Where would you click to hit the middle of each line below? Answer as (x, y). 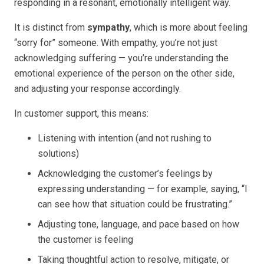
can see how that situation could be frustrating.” (135, 204)
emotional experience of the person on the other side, (124, 73)
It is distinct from (51, 27)
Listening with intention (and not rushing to (125, 138)
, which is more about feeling (189, 27)
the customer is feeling (85, 240)
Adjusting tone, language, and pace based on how (138, 224)
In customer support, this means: (81, 113)
